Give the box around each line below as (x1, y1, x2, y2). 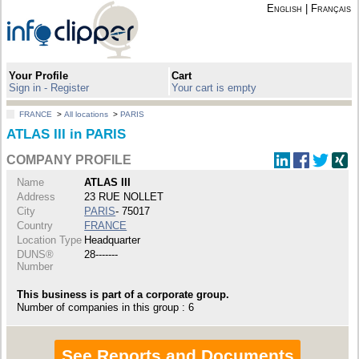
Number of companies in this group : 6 (17, 301, 195, 313)
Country (17, 219, 54, 232)
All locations (64, 110, 109, 119)
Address (17, 190, 56, 203)
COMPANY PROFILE (6, 153, 132, 167)
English (266, 2, 302, 14)
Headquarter (84, 233, 141, 246)
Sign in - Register (9, 81, 90, 94)
